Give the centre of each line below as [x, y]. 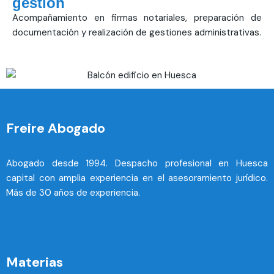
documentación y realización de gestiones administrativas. [137, 33]
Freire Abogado [56, 128]
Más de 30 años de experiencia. [73, 193]
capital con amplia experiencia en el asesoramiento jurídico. [137, 178]
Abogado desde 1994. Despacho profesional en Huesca [137, 164]
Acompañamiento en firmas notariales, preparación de [137, 18]
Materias [35, 262]
